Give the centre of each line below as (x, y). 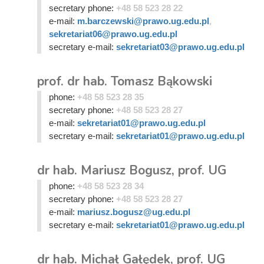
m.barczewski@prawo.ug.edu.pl (143, 21)
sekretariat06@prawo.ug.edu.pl (113, 34)
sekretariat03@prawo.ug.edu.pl (180, 47)
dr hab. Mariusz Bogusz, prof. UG (132, 170)
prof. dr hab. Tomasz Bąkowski (125, 81)
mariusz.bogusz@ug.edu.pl (133, 212)
